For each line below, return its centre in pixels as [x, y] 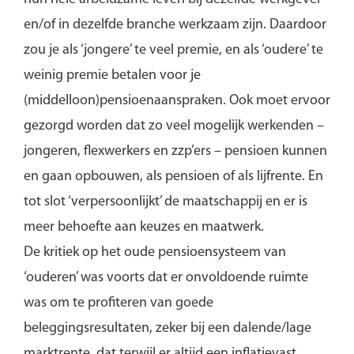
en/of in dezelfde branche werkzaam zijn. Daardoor [175, 24]
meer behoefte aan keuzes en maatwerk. [143, 227]
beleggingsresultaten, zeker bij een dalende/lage [167, 328]
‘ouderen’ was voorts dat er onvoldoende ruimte [166, 277]
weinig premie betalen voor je [112, 75]
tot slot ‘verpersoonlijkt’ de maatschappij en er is [165, 201]
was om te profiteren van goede [118, 303]
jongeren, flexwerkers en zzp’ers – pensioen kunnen [175, 151]
